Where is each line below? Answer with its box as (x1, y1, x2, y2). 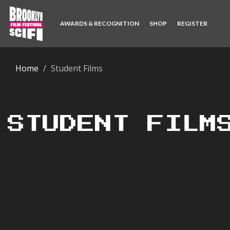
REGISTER (177, 20, 207, 27)
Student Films (51, 63, 103, 74)
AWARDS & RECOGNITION (60, 20, 139, 27)
